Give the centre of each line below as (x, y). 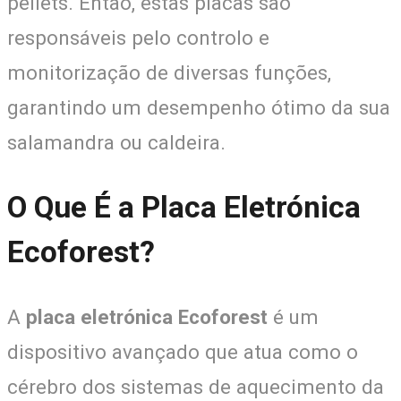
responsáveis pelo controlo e (138, 38)
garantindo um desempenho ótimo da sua (199, 108)
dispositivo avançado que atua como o (183, 351)
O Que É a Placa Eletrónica (184, 207)
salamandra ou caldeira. (116, 143)
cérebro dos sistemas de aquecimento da (196, 386)
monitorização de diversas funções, (169, 73)
